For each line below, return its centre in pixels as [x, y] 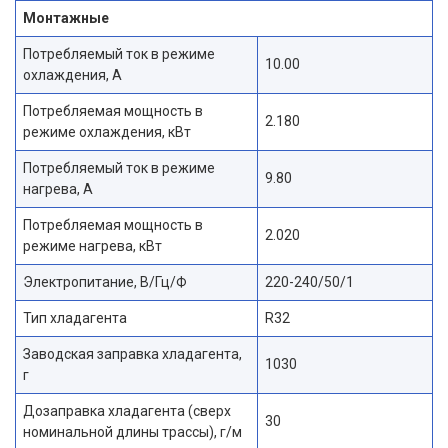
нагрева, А [58, 188]
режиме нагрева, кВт [92, 245]
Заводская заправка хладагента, [132, 353]
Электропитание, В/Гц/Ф [105, 281]
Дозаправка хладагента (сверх [127, 410]
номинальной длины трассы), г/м [132, 431]
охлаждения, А [72, 74]
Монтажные [66, 17]
